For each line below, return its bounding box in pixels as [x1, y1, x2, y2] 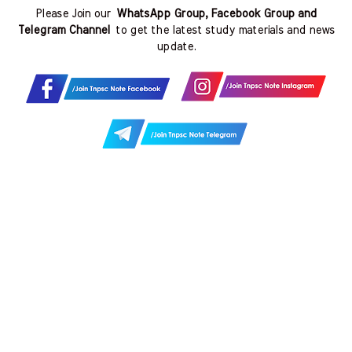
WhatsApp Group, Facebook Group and [116, 9, 317, 20]
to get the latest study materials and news [109, 25, 335, 36]
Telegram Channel [17, 25, 110, 36]
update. [156, 42, 196, 53]
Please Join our [35, 9, 116, 20]
